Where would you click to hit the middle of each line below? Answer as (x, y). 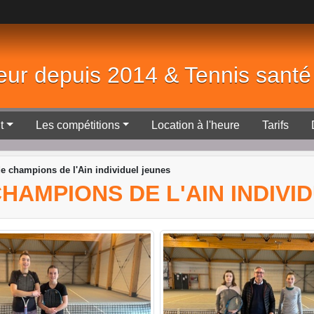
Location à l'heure (196, 125)
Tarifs (276, 125)
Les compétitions (77, 125)
